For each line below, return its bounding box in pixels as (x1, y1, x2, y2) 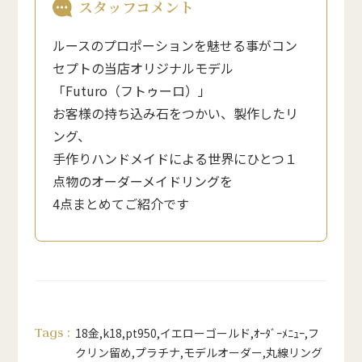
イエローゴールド (159, 324, 250, 341)
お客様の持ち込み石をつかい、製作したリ (53, 103, 299, 123)
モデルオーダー (183, 343, 263, 360)
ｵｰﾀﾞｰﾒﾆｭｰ (253, 324, 305, 341)
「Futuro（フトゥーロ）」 (53, 80, 212, 100)
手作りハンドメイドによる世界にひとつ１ (53, 148, 298, 168)
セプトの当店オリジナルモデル (53, 57, 234, 78)
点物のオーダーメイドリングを (53, 170, 234, 191)
